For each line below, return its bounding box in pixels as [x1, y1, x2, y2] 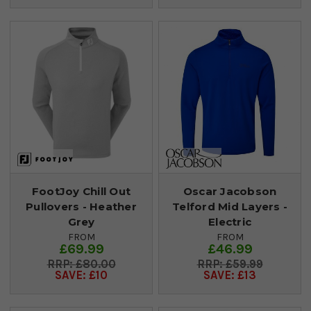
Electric [208, 215, 251, 228]
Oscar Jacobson [183, 184, 277, 198]
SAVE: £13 [203, 268, 256, 282]
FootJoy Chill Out [31, 184, 131, 198]
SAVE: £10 [55, 268, 108, 282]
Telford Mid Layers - [172, 199, 287, 213]
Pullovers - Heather [26, 199, 137, 213]
